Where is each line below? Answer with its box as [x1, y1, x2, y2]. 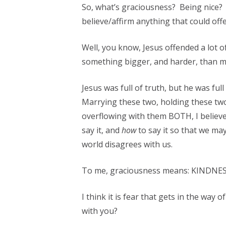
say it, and [81, 125, 122, 136]
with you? [81, 205, 118, 216]
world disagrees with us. [81, 139, 173, 150]
